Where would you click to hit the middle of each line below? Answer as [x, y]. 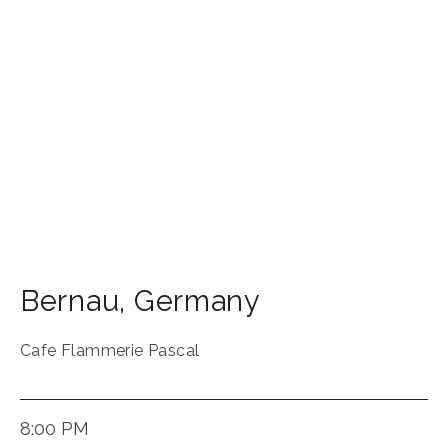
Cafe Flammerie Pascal [110, 351]
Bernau [70, 301]
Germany [197, 301]
